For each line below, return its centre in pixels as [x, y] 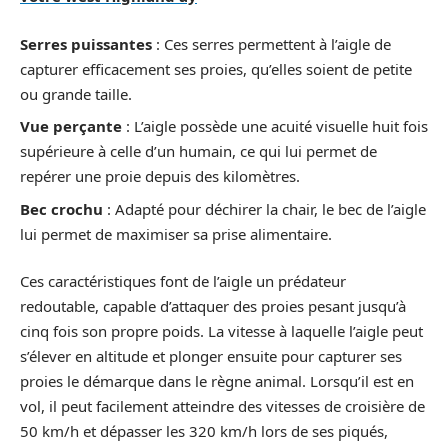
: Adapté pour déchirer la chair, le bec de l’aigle [264, 208]
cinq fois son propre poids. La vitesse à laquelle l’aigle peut [221, 331]
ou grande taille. [76, 93]
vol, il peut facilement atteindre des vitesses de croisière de [222, 406]
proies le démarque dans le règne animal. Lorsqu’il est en [217, 381]
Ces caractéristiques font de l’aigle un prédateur [183, 281]
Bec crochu [61, 208]
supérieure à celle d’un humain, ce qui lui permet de [198, 151]
